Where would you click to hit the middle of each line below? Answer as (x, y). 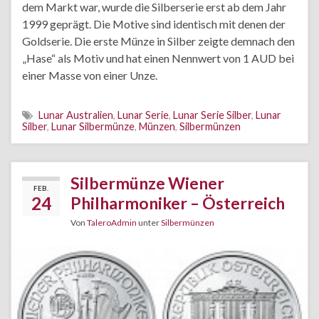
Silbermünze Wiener (147, 183)
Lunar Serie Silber (212, 115)
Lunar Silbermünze (93, 126)
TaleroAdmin (112, 223)
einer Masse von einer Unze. (90, 75)
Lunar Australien (76, 115)
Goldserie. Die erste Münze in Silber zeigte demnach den (158, 41)
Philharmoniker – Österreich (178, 203)
